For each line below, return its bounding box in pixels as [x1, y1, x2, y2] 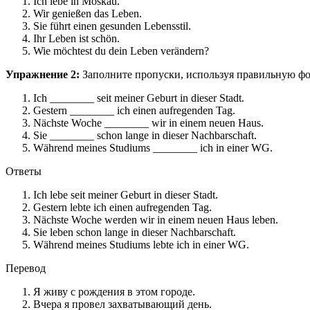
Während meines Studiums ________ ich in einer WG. [33, 142, 273, 154]
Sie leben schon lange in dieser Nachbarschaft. [33, 226, 236, 239]
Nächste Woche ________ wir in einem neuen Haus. [33, 117, 264, 129]
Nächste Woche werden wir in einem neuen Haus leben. [33, 214, 278, 226]
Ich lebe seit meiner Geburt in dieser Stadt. [33, 189, 218, 201]
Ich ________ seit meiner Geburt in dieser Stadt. [33, 92, 244, 104]
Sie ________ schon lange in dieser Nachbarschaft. [33, 129, 257, 142]
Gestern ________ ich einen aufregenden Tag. [33, 104, 235, 117]
